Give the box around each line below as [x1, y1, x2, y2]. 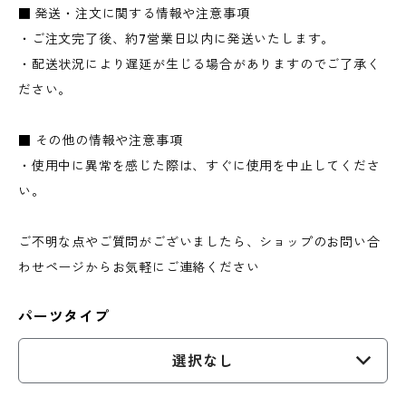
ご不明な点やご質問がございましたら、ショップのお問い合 [18, 234, 381, 250]
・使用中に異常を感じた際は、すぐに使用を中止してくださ [18, 158, 381, 174]
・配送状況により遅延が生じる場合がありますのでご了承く [18, 56, 381, 72]
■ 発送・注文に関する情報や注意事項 [18, 5, 250, 22]
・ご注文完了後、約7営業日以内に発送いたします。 [18, 31, 335, 47]
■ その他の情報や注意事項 [18, 132, 183, 149]
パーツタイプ [18, 307, 110, 325]
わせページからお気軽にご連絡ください [18, 259, 260, 275]
